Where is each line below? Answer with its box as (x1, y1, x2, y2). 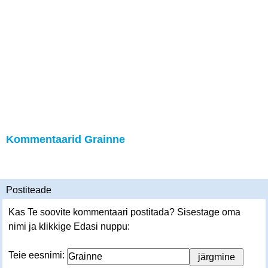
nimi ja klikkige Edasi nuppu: (8, 221, 130, 232)
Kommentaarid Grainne (6, 133, 125, 145)
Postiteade (6, 185, 51, 195)
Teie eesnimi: (8, 250, 67, 260)
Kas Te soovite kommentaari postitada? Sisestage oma (8, 207, 240, 217)
